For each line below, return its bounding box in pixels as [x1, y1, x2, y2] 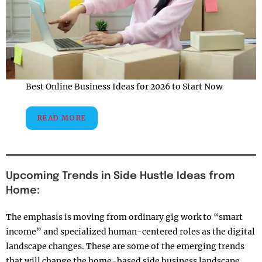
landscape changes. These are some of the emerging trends [6, 240, 244, 251]
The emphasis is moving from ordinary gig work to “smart [6, 211, 243, 222]
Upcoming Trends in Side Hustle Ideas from [6, 170, 235, 181]
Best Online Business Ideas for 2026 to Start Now [26, 81, 223, 92]
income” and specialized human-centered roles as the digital [6, 226, 255, 237]
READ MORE [37, 113, 87, 122]
